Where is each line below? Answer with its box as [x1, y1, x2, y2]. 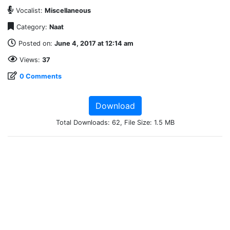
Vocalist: [16, 7, 45, 15]
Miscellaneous [45, 7, 91, 15]
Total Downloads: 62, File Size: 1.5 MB [55, 119, 175, 127]
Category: [16, 23, 49, 31]
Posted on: [18, 40, 54, 48]
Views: [20, 56, 42, 64]
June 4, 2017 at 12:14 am [54, 40, 133, 48]
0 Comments [20, 72, 62, 81]
